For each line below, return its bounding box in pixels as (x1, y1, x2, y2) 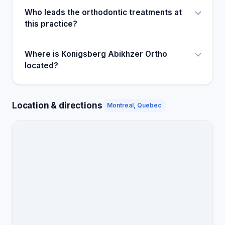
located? (25, 61, 58, 70)
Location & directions (12, 100, 102, 110)
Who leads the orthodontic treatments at (25, 8, 182, 17)
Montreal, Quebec (107, 101, 162, 109)
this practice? (25, 19, 77, 29)
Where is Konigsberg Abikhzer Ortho (25, 49, 167, 59)
